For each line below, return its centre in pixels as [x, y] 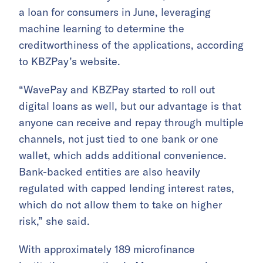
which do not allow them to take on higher [120, 205]
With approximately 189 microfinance [107, 249]
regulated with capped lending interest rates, [127, 188]
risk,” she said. [56, 221]
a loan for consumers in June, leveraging [115, 12]
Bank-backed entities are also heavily [109, 172]
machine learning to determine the [102, 29]
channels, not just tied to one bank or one [119, 139]
